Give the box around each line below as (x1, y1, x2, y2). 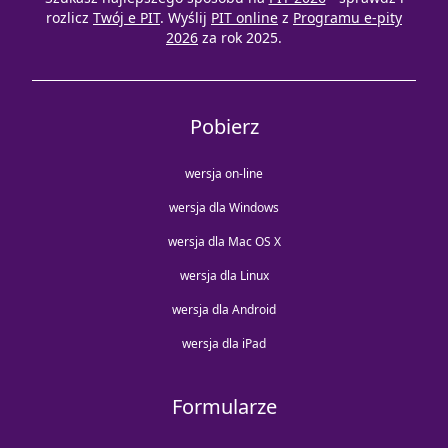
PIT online (211, 8, 278, 28)
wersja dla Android (172, 301, 276, 319)
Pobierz (189, 113, 259, 141)
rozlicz (46, 8, 89, 28)
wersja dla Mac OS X (167, 233, 281, 251)
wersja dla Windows (169, 199, 279, 217)
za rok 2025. (202, 28, 282, 48)
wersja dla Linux (179, 267, 269, 285)
